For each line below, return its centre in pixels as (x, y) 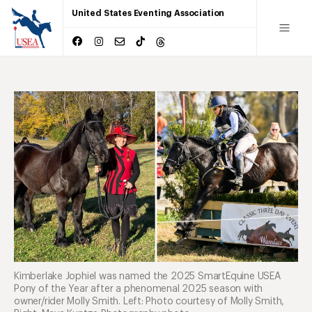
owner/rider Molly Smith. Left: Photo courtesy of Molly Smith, (149, 301)
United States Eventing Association (148, 13)
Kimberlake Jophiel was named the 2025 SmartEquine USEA (147, 276)
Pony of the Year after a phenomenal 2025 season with (139, 289)
